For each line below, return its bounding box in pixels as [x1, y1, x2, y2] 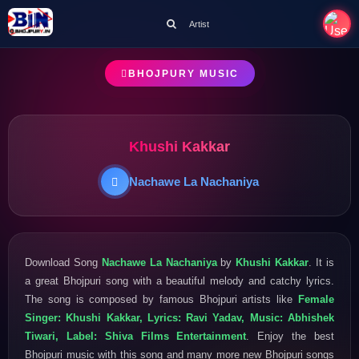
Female [298, 292, 334, 305]
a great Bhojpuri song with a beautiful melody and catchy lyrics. [25, 274, 334, 287]
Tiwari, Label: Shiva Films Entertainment [25, 329, 247, 342]
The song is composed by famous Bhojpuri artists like [25, 292, 298, 305]
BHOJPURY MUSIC [127, 67, 239, 79]
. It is [309, 256, 335, 268]
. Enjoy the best [246, 329, 335, 342]
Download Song [25, 256, 102, 268]
